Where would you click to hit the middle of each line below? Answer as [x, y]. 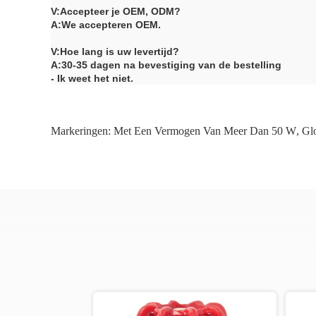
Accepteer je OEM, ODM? [120, 11]
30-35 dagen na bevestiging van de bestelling [171, 65]
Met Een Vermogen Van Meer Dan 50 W [205, 130]
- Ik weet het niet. [92, 78]
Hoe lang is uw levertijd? [120, 51]
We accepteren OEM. [111, 24]
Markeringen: [82, 130]
